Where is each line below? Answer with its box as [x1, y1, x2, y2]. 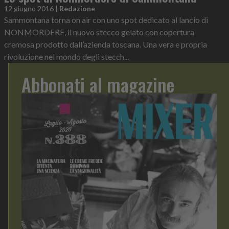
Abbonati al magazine [21, 71, 174, 98]
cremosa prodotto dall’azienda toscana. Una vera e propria [4, 39, 207, 50]
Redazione [59, 4, 95, 13]
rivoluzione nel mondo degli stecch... [4, 52, 129, 62]
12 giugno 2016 [4, 4, 54, 13]
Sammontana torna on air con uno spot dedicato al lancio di [4, 15, 208, 25]
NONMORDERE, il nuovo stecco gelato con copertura [4, 27, 194, 37]
